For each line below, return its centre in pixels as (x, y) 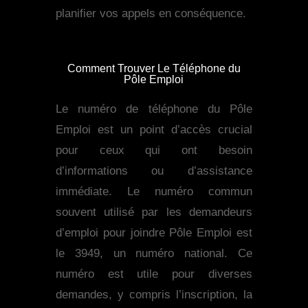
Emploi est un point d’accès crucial (154, 130)
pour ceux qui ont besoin (154, 151)
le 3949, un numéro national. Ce (154, 254)
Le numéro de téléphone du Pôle (154, 109)
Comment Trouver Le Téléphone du (154, 69)
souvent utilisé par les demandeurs (154, 212)
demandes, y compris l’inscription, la (154, 295)
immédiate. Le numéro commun (154, 192)
